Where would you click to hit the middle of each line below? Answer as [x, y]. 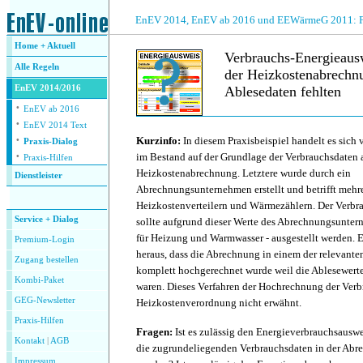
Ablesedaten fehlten [283, 92]
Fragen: [156, 332]
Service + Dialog [47, 219]
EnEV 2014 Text [55, 125]
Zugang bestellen [47, 260]
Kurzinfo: [160, 141]
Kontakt [30, 341]
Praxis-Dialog [51, 141]
